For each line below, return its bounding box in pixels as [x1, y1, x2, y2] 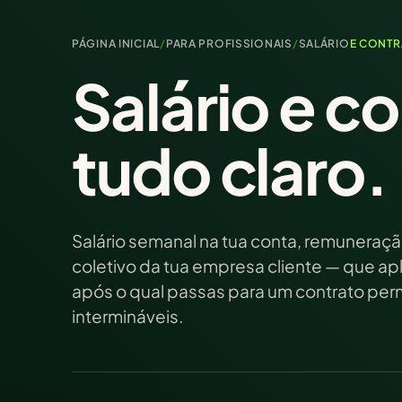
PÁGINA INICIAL [72, 36, 161, 50]
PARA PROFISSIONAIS [165, 36, 293, 50]
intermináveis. [72, 304, 183, 327]
